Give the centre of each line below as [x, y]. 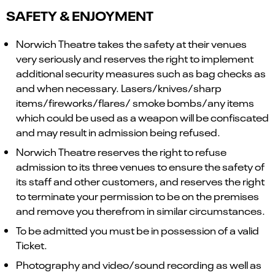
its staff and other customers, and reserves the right [140, 181]
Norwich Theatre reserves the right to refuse [121, 152]
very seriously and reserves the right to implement [135, 59]
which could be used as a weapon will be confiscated [142, 118]
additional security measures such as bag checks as [141, 73]
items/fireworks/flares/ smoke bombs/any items [135, 103]
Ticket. [32, 245]
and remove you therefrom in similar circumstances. [141, 211]
